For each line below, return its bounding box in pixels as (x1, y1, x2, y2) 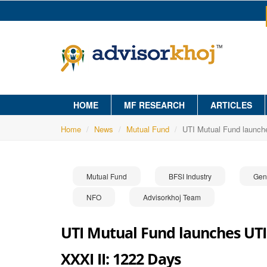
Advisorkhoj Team (143, 192, 201, 202)
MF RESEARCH (124, 99, 185, 111)
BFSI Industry (169, 171, 212, 181)
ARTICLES (210, 99, 252, 111)
